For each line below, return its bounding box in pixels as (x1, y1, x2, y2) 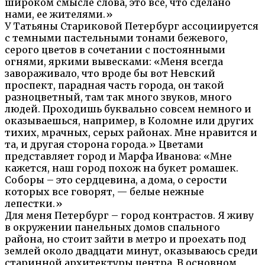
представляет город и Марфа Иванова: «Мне (5, 150, 232, 162)
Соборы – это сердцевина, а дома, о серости (5, 173, 227, 186)
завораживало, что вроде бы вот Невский (5, 67, 215, 79)
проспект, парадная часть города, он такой (5, 79, 224, 91)
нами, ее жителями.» (5, 8, 113, 20)
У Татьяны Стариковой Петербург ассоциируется (5, 20, 258, 32)
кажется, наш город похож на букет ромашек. (5, 161, 238, 174)
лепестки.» (5, 197, 63, 209)
